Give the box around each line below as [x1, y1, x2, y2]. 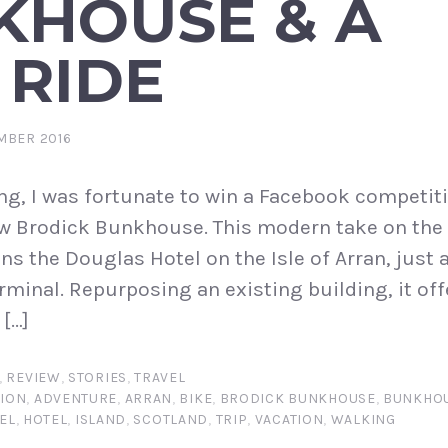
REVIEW [6, 369, 61, 387]
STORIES [68, 369, 127, 387]
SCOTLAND [133, 411, 209, 429]
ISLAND [74, 411, 127, 429]
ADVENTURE [33, 390, 118, 408]
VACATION [254, 411, 324, 429]
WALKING [330, 411, 396, 429]
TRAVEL [134, 369, 186, 387]
